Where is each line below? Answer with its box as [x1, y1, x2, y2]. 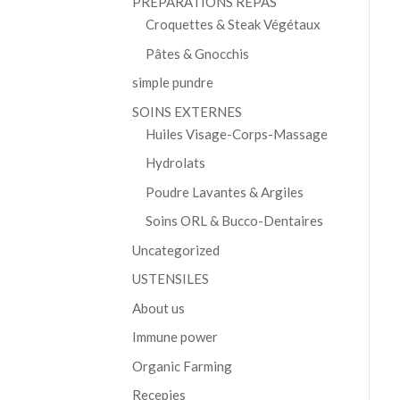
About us [131, 299, 185, 316]
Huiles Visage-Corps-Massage [145, 125, 328, 142]
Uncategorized [131, 241, 220, 258]
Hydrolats [145, 154, 205, 171]
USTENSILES [131, 271, 209, 287]
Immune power [131, 329, 218, 346]
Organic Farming [131, 357, 232, 374]
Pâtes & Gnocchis [145, 45, 249, 62]
